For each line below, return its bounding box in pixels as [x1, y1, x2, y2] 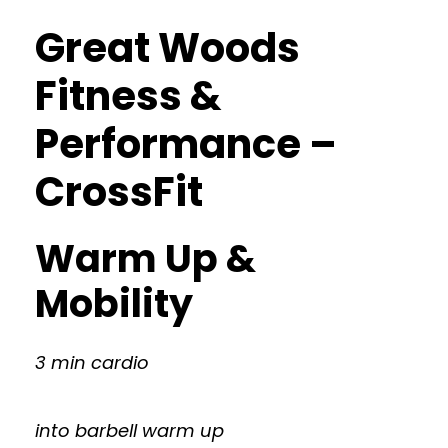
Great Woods [35, 20, 300, 76]
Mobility [35, 277, 193, 330]
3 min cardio [35, 350, 149, 375]
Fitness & [35, 68, 221, 124]
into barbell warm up [35, 418, 224, 443]
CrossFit [35, 164, 203, 220]
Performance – [35, 116, 337, 172]
